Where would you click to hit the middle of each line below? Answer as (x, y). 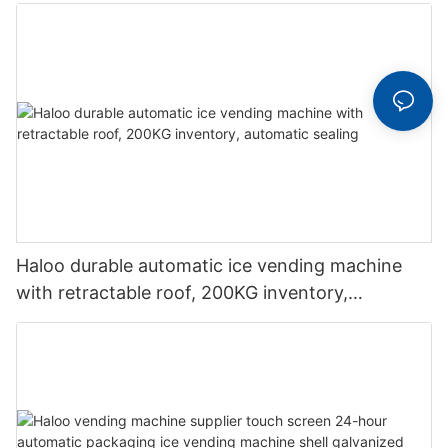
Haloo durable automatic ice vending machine (209, 266)
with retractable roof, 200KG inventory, (182, 293)
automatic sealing (90, 320)
